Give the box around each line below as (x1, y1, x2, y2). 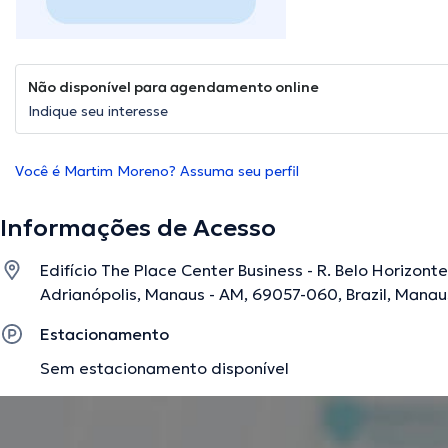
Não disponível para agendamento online (28, 78, 319, 97)
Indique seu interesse (28, 102, 168, 121)
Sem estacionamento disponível (40, 358, 289, 379)
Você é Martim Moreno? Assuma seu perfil (15, 162, 299, 181)
